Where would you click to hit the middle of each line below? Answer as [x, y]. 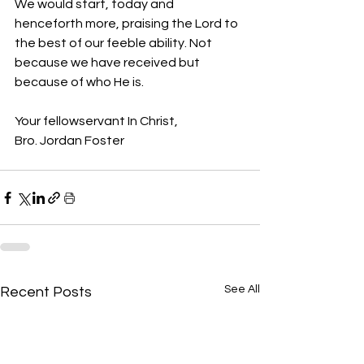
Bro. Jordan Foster [69, 141]
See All [242, 289]
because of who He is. [79, 82]
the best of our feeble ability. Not [115, 43]
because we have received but [108, 63]
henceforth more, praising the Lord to [128, 24]
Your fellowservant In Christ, [97, 121]
